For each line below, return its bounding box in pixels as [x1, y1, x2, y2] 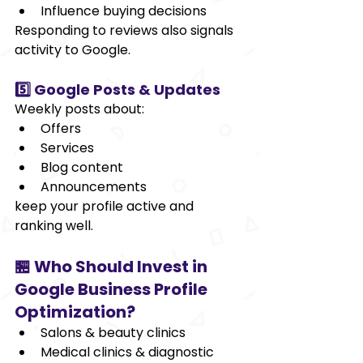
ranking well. [15, 216, 93, 235]
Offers [41, 118, 81, 138]
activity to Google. [15, 40, 130, 59]
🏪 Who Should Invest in [15, 254, 211, 278]
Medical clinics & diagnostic [41, 342, 217, 361]
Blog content [41, 157, 123, 177]
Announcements [41, 177, 147, 196]
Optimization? [15, 300, 135, 323]
